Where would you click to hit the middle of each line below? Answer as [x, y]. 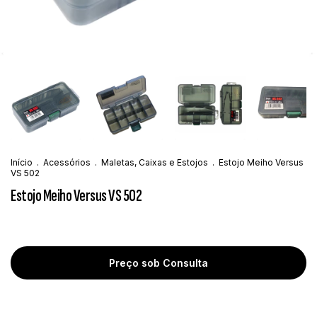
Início [22, 162]
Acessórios [67, 162]
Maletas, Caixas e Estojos [155, 162]
